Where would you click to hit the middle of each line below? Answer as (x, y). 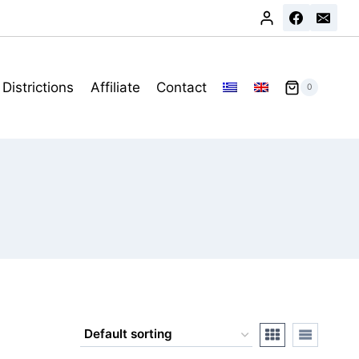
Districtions (38, 87)
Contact (182, 87)
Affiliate (115, 87)
